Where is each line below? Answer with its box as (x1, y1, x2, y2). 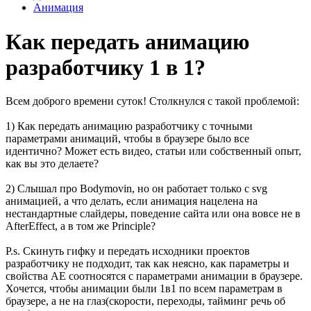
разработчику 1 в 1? (6, 54, 205, 80)
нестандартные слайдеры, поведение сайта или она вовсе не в (6, 207, 301, 219)
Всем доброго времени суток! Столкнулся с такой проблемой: (6, 94, 299, 107)
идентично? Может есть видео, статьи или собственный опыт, (6, 144, 301, 157)
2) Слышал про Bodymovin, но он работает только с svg (6, 182, 267, 194)
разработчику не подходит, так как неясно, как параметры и (6, 257, 289, 269)
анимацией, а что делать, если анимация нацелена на (6, 194, 258, 207)
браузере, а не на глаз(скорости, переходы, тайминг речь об (6, 294, 285, 307)
